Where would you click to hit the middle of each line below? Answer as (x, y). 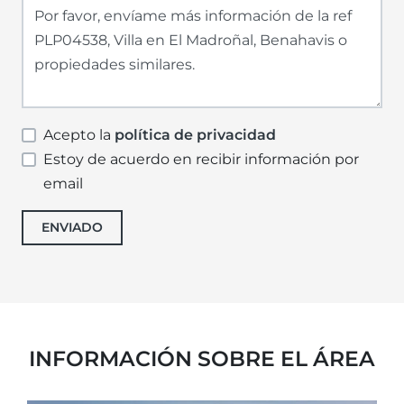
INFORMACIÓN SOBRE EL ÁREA (202, 359)
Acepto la (79, 135)
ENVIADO (72, 228)
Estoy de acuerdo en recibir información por (201, 160)
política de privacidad (195, 135)
